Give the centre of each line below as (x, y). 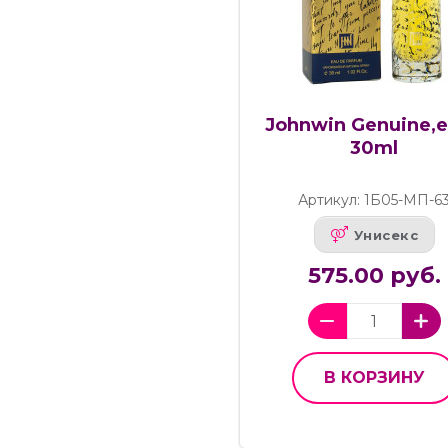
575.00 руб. (374, 276)
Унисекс (386, 234)
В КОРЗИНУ (374, 378)
